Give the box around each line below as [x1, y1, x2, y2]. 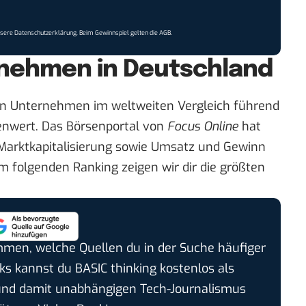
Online [204, 118, 238, 135]
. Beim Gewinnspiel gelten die [76, 28, 160, 37]
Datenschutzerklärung [14, 28, 77, 37]
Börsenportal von [66, 118, 167, 135]
